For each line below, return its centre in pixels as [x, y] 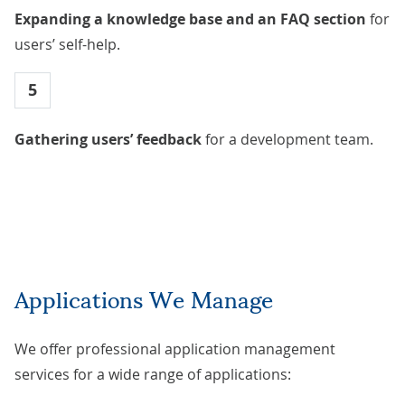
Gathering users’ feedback [108, 139]
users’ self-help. [67, 44]
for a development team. [287, 139]
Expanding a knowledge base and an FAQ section [190, 19]
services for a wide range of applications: [153, 374]
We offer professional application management [175, 348]
